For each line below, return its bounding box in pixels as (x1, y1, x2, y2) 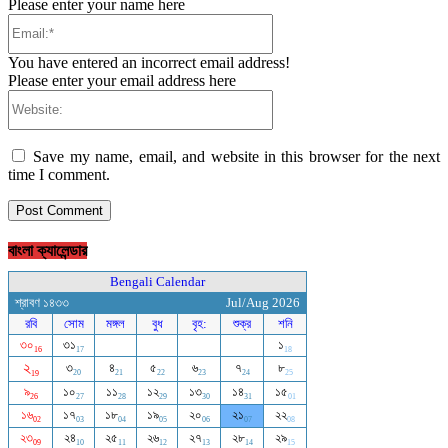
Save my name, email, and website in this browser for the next (33, 147, 441, 165)
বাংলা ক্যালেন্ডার (8, 242, 87, 260)
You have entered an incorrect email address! (8, 53, 290, 71)
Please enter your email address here (8, 71, 236, 89)
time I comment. (8, 165, 110, 183)
